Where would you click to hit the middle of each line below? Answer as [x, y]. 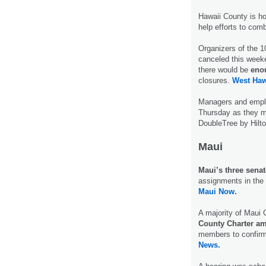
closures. [215, 81]
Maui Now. [218, 192]
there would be [224, 70]
